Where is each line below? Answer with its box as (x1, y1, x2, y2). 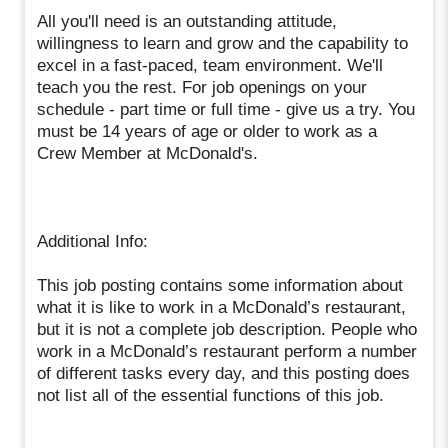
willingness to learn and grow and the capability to (37, 33, 409, 53)
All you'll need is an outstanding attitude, (37, 11, 338, 31)
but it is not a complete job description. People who (37, 319, 418, 339)
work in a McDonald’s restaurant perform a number (37, 341, 418, 361)
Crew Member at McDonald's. (37, 143, 259, 163)
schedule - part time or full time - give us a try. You (37, 99, 416, 119)
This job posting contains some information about (37, 275, 404, 295)
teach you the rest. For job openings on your (37, 77, 368, 97)
